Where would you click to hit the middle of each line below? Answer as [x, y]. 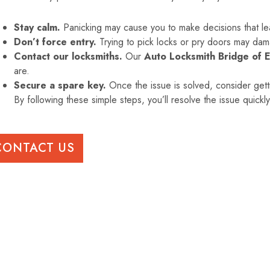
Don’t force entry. [55, 42]
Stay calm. [37, 27]
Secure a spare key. [60, 85]
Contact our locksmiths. [68, 56]
